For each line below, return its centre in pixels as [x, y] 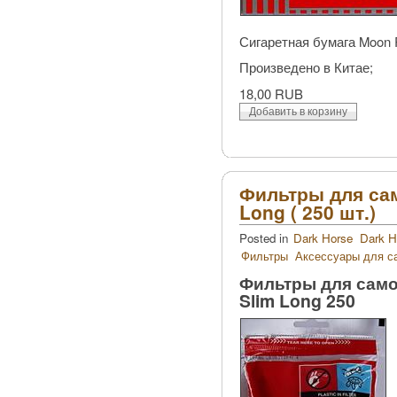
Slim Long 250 [297, 301]
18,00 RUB [271, 93]
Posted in [265, 237]
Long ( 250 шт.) [307, 211]
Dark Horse [323, 237]
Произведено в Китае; [306, 67]
